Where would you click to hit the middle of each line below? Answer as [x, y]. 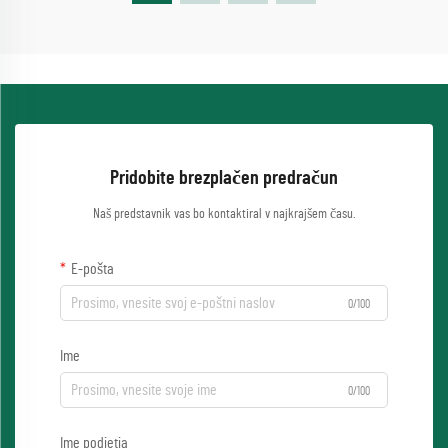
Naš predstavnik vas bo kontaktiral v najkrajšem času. [224, 214]
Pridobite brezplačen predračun [224, 178]
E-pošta [92, 269]
